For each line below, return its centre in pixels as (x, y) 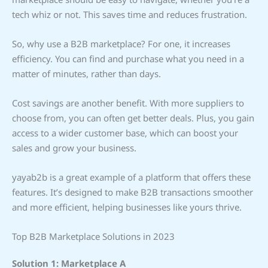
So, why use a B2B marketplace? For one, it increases (121, 43)
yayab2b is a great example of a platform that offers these (131, 177)
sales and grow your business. (74, 147)
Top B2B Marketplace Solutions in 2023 (93, 236)
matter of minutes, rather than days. (86, 73)
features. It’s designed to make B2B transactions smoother (133, 192)
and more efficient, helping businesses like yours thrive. (127, 207)
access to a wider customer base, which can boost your (125, 133)
